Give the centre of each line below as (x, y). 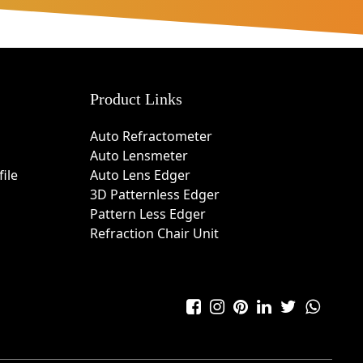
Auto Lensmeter (139, 155)
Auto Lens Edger (141, 175)
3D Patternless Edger (155, 194)
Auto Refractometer (152, 136)
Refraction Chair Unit (155, 233)
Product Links (137, 98)
